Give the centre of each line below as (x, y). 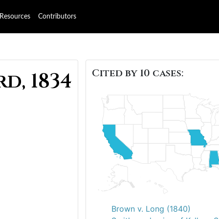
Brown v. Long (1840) (151, 209)
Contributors (57, 17)
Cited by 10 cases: (138, 73)
